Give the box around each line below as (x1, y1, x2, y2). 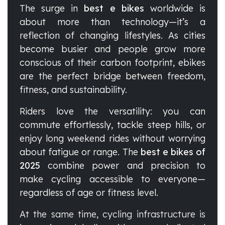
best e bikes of (140, 146, 205, 158)
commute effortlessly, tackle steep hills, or (20, 119, 205, 131)
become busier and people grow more (20, 43, 205, 55)
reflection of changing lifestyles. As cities (20, 30, 205, 42)
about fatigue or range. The (20, 146, 141, 158)
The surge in (20, 3, 84, 15)
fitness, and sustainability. (20, 84, 127, 96)
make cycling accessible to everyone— (20, 173, 205, 185)
